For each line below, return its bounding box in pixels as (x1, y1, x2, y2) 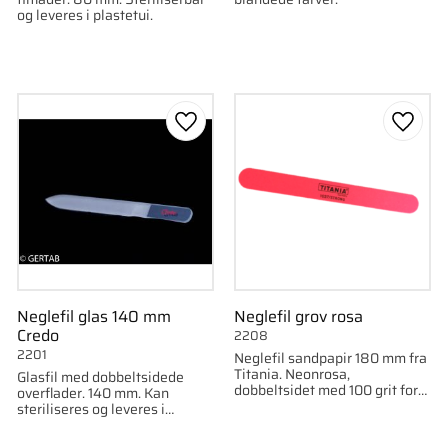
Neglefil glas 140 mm (16, 303, 171, 329)
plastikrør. (16, 413, 82, 436)
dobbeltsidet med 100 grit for (233, 378, 418, 401)
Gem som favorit (184, 120, 306, 146)
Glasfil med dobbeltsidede (16, 365, 184, 388)
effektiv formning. (233, 394, 348, 417)
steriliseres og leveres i (16, 397, 165, 420)
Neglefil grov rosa (233, 303, 363, 329)
